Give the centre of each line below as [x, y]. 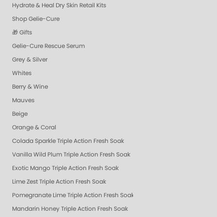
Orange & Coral [34, 128]
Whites [22, 73]
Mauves [23, 101]
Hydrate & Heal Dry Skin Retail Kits [59, 6]
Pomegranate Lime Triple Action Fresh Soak [73, 195]
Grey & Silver [30, 60]
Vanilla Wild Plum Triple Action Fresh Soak [71, 155]
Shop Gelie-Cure [36, 19]
